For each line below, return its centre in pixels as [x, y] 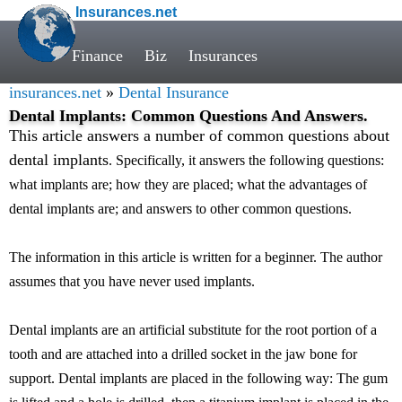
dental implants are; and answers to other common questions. [180, 209]
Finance [97, 56]
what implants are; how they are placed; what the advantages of [188, 184]
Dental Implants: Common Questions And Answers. [188, 116]
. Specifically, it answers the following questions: [246, 160]
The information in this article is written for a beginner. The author [196, 257]
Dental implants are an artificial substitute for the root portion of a [193, 330]
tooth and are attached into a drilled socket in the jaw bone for [183, 354]
